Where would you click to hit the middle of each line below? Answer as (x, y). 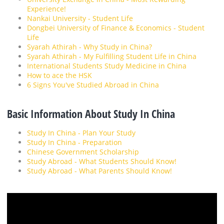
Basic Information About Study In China (91, 114)
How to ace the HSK (59, 75)
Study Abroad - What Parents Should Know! (99, 171)
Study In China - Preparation (74, 142)
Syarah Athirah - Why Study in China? (89, 47)
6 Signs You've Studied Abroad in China (93, 85)
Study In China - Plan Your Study (81, 133)
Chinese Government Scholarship (83, 152)
